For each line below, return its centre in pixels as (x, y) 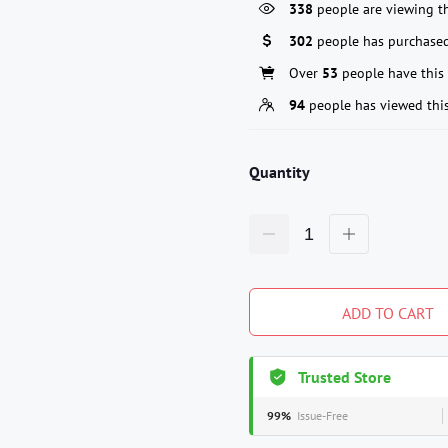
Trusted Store (344, 376)
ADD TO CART (388, 312)
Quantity (279, 171)
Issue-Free (322, 415)
